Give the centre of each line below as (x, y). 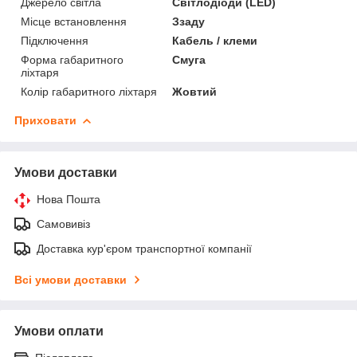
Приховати (45, 120)
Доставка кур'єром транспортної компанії (144, 248)
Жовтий (195, 91)
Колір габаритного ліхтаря (89, 91)
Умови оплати (59, 331)
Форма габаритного (72, 59)
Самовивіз (63, 224)
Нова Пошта (69, 199)
